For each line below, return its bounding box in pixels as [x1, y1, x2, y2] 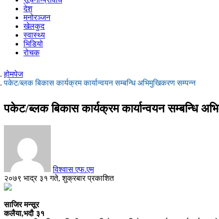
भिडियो [23, 39, 43, 48]
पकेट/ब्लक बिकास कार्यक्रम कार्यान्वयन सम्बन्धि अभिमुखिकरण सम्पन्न [4, 78, 196, 87]
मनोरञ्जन [23, 13, 50, 22]
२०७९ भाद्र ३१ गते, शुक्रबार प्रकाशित [4, 174, 114, 182]
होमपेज [4, 69, 23, 78]
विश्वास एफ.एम [53, 165, 94, 174]
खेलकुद [23, 22, 44, 30]
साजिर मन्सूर [4, 200, 39, 209]
